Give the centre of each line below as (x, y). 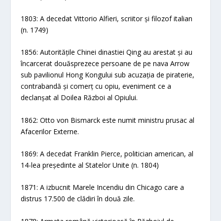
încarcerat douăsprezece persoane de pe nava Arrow (105, 64)
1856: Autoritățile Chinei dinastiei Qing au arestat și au (107, 52)
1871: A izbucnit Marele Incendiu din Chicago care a (103, 187)
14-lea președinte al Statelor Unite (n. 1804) (90, 165)
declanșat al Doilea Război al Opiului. (79, 98)
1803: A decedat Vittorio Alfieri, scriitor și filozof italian (107, 18)
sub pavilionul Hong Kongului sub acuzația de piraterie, (108, 75)
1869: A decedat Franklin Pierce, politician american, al (107, 154)
